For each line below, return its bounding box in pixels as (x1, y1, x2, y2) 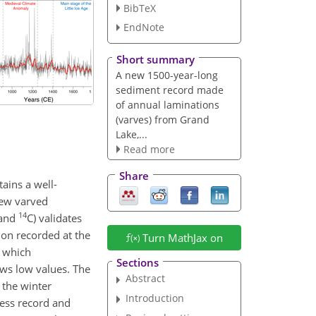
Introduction (126, 291, 185, 305)
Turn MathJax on (139, 230, 223, 245)
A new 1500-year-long (115, 68, 218, 82)
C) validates (27, 210, 82, 225)
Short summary (116, 51, 195, 66)
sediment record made (115, 83, 224, 97)
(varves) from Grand (115, 112, 209, 126)
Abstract (126, 272, 166, 286)
